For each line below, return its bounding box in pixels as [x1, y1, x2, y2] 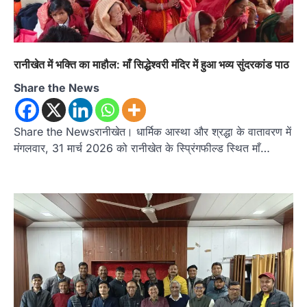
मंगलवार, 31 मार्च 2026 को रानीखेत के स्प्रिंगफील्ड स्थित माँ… [14, 140, 270, 155]
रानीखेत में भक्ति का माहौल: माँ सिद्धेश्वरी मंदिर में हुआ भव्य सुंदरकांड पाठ [14, 57, 289, 71]
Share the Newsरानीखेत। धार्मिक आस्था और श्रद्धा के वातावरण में [14, 124, 291, 138]
